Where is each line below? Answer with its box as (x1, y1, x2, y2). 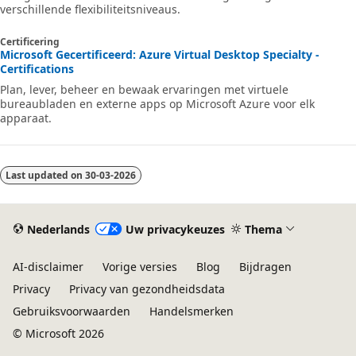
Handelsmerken (149, 304, 234, 319)
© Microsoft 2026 (13, 326, 104, 341)
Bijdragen (239, 259, 292, 274)
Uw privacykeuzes (125, 221, 225, 237)
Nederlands (26, 221, 90, 237)
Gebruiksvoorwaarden (13, 304, 130, 319)
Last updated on (6, 168, 85, 182)
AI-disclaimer (13, 259, 83, 274)
